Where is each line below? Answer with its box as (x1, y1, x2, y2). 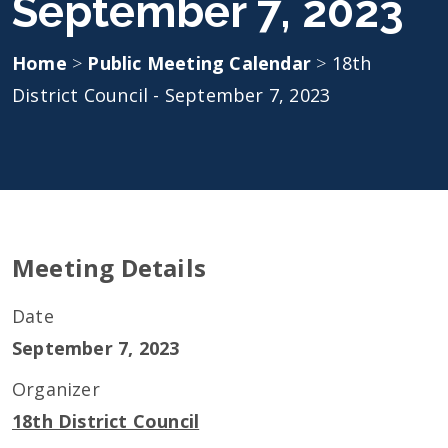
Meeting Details (12, 251, 206, 284)
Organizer (12, 377, 100, 401)
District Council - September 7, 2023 (12, 83, 331, 107)
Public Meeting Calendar (87, 51, 317, 75)
